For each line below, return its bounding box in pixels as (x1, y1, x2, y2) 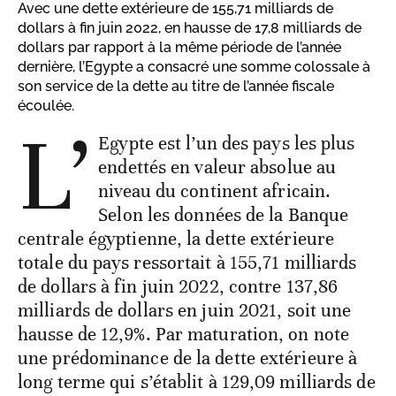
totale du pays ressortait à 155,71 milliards (18, 251, 357, 275)
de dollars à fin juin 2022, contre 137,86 (18, 275, 339, 299)
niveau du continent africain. (98, 179, 331, 203)
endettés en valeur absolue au (98, 156, 337, 179)
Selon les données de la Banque (98, 203, 349, 227)
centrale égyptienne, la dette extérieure (18, 227, 335, 251)
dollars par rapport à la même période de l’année (18, 39, 341, 57)
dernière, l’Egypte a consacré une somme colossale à (18, 58, 370, 76)
